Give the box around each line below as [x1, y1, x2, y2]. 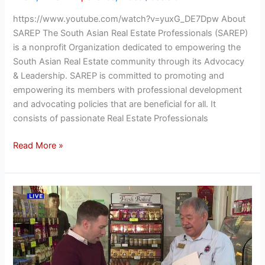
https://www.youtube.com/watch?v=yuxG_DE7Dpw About [13, 14, 246, 25]
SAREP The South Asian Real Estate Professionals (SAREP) [13, 28, 248, 39]
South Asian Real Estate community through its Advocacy [13, 56, 245, 67]
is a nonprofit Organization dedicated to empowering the [13, 42, 241, 53]
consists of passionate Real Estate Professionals [13, 113, 209, 124]
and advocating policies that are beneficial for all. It [13, 99, 216, 110]
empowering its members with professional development [13, 85, 243, 96]
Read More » [13, 140, 64, 151]
